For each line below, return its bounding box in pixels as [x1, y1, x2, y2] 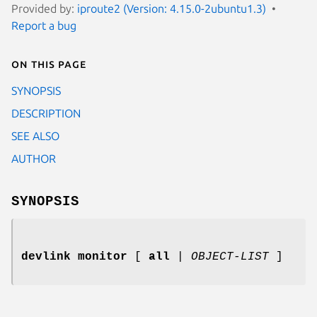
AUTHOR [11, 151, 56, 165]
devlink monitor [21, 250, 127, 263]
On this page [11, 57, 86, 70]
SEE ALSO [11, 129, 59, 142]
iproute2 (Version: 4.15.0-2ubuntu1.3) [77, 1, 266, 15]
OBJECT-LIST [191, 250, 269, 263]
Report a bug [11, 18, 76, 32]
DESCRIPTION [11, 106, 81, 120]
